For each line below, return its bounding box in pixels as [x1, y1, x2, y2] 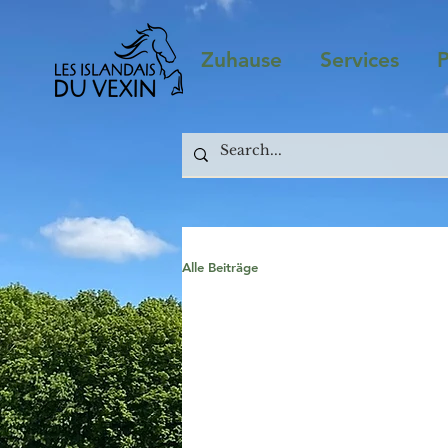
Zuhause [201, 47, 282, 72]
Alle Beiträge [182, 259, 258, 275]
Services [320, 47, 399, 72]
